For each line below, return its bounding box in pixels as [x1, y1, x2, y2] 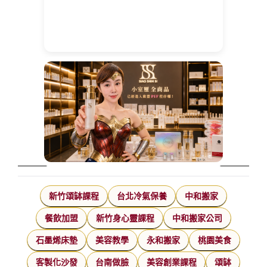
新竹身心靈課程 [96, 213, 154, 223]
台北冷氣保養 [117, 191, 167, 201]
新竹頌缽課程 [49, 191, 99, 201]
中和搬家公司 [172, 213, 222, 223]
